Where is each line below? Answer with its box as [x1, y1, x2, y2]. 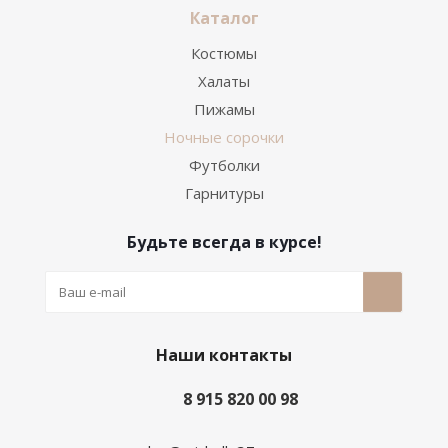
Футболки [188, 155, 260, 175]
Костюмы [191, 43, 257, 63]
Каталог [189, 7, 259, 29]
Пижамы [193, 99, 255, 119]
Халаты [198, 71, 250, 91]
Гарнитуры [184, 183, 264, 203]
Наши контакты [156, 344, 292, 366]
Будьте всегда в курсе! [126, 231, 322, 253]
